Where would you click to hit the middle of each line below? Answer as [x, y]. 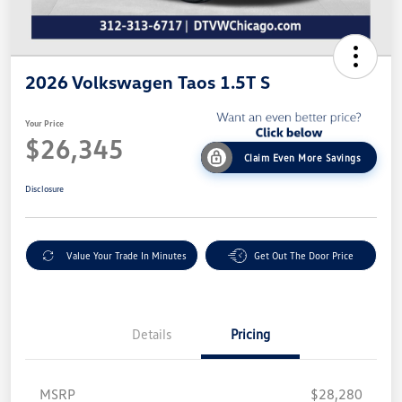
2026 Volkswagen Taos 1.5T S [148, 81]
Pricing [250, 334]
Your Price [44, 123]
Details [152, 334]
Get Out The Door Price [303, 256]
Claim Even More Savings [302, 158]
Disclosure [44, 189]
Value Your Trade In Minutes [126, 256]
